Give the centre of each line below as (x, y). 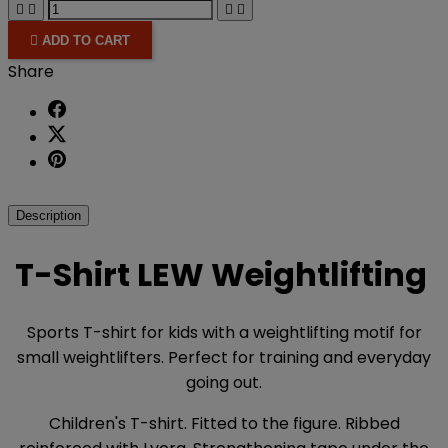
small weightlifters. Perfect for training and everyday (224, 358)
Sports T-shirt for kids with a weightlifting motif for (224, 333)
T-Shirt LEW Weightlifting (224, 274)
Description (48, 216)
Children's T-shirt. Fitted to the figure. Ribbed (224, 424)
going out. (224, 383)
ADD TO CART (86, 40)
